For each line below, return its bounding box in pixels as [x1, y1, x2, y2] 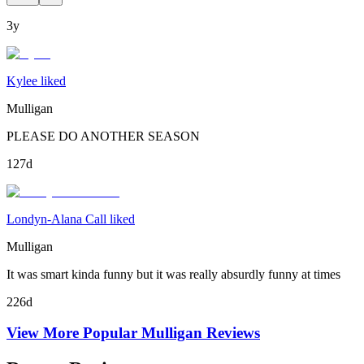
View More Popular [6, 324, 141, 342]
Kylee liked [6, 73, 66, 88]
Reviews [202, 324, 260, 342]
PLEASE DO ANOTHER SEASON [6, 128, 200, 143]
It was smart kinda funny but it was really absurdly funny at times [6, 266, 340, 281]
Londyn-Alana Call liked [6, 211, 135, 226]
